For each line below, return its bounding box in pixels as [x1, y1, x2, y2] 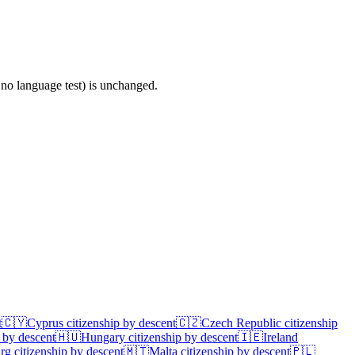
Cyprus [27, 315, 63, 330]
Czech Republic [201, 315, 281, 330]
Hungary [81, 330, 125, 344]
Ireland [263, 330, 298, 344]
